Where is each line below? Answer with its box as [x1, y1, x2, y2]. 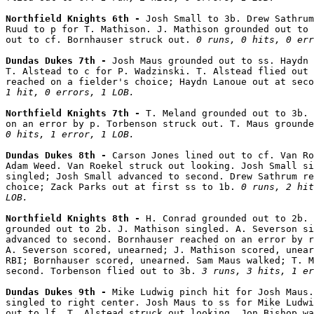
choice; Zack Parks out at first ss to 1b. [6, 182, 241, 193]
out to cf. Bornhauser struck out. [6, 34, 196, 46]
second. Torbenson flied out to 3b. [6, 266, 202, 277]
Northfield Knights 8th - [6, 213, 146, 224]
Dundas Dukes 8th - [6, 150, 112, 161]
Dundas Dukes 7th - [6, 55, 112, 67]
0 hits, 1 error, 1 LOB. [6, 129, 135, 140]
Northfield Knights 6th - [6, 13, 146, 25]
